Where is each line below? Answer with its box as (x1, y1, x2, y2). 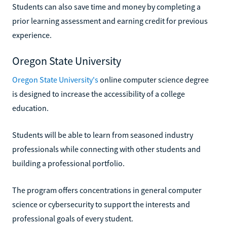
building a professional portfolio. (12, 158, 125, 168)
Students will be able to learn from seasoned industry (12, 129, 193, 140)
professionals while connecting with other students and (12, 143, 201, 154)
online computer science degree (98, 74, 209, 85)
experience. (12, 29, 52, 40)
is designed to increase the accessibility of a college (12, 88, 185, 99)
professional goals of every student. (12, 213, 133, 223)
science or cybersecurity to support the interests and (12, 199, 190, 209)
